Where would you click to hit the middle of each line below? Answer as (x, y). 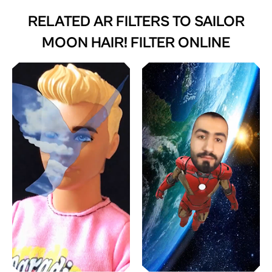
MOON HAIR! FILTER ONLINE (136, 42)
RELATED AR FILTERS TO (111, 21)
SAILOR (219, 21)
